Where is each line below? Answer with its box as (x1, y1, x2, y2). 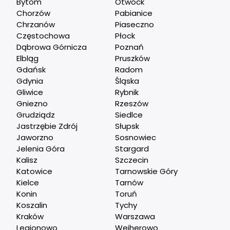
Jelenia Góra (16, 143, 65, 154)
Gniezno (16, 98, 48, 109)
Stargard (115, 143, 149, 154)
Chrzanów (16, 18, 55, 30)
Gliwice (16, 86, 44, 98)
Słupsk (115, 120, 139, 131)
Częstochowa (16, 30, 70, 41)
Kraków (16, 210, 44, 222)
